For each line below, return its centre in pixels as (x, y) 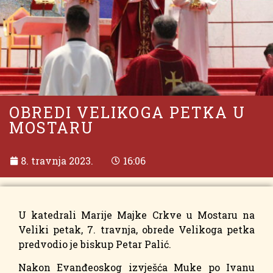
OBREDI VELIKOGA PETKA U (127, 112)
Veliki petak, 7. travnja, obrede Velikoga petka (136, 229)
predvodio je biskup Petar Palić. (95, 244)
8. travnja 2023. (57, 161)
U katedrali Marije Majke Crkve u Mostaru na (136, 215)
